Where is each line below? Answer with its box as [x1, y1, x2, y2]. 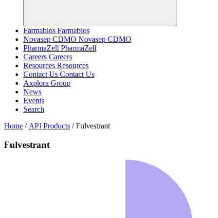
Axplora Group [23, 79, 71, 88]
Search [23, 105, 44, 114]
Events [23, 96, 44, 105]
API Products [29, 122, 70, 130]
